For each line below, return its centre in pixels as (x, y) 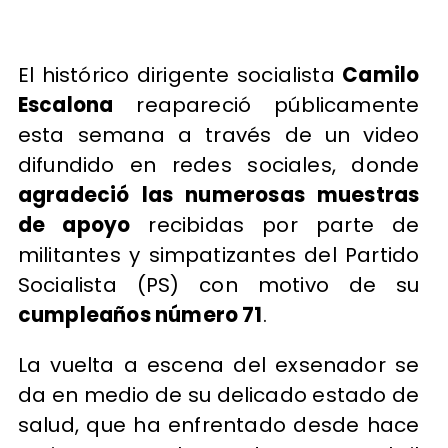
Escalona (65, 104)
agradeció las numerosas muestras (218, 194)
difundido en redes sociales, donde (218, 164)
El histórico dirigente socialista (180, 74)
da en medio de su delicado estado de (218, 394)
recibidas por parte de (275, 224)
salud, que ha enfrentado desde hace (218, 424)
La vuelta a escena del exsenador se (218, 364)
